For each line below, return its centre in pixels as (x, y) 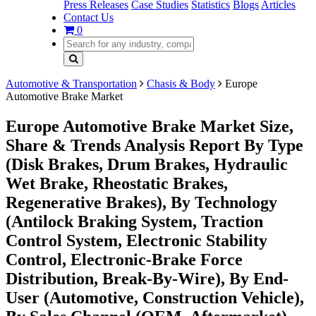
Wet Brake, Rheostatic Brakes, (117, 183)
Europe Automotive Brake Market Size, (150, 126)
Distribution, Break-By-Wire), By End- (147, 278)
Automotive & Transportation (71, 84)
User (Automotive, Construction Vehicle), (155, 297)
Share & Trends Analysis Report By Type (154, 145)
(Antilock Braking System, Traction (134, 221)
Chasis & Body (181, 84)
